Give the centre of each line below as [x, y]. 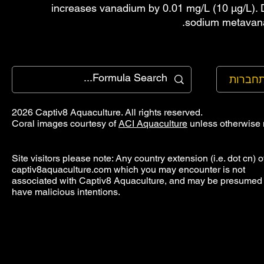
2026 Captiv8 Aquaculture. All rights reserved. [107, 112]
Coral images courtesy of [65, 123]
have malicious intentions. [66, 192]
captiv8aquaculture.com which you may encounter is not [128, 169]
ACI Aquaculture [153, 123]
